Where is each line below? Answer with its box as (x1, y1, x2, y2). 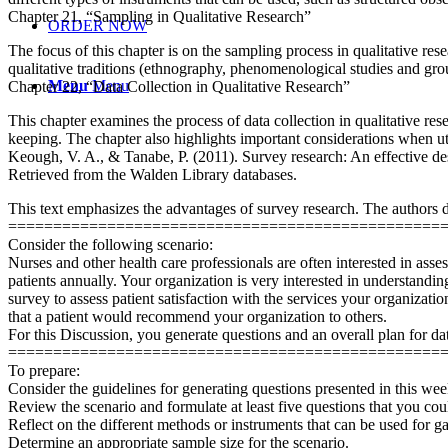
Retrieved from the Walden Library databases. (8, 165, 297, 183)
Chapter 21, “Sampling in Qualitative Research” (8, 7, 311, 25)
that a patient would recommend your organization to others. (8, 307, 387, 325)
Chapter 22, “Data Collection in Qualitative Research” (8, 77, 350, 95)
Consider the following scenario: (8, 235, 213, 253)
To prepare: (8, 361, 80, 379)
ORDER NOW (48, 17, 147, 34)
